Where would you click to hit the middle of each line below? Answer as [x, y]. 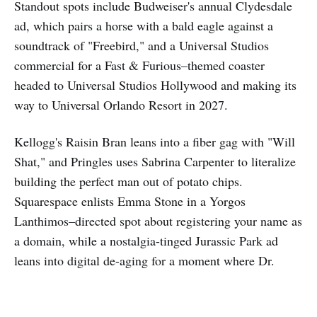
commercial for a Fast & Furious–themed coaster [139, 65]
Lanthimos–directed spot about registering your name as [158, 220]
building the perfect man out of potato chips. [128, 181]
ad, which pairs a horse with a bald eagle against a [144, 25]
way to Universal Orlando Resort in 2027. [121, 104]
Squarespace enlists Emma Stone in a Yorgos [130, 201]
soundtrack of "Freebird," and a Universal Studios [142, 45]
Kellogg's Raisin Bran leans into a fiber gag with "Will [155, 141]
